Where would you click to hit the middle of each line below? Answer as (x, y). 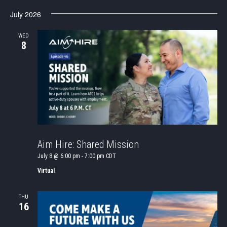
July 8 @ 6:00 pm (59, 156)
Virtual (46, 171)
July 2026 (25, 14)
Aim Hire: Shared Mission (88, 144)
